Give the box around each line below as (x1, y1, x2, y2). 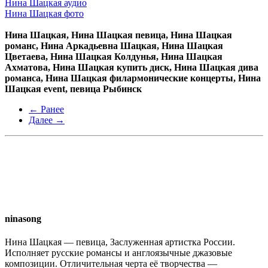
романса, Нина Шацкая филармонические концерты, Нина (5, 72, 261, 83)
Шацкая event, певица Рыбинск (5, 83, 142, 94)
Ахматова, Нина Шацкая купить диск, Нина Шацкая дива (5, 62, 258, 72)
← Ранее (29, 103, 64, 114)
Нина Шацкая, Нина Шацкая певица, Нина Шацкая (5, 29, 232, 40)
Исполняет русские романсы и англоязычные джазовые (5, 248, 232, 258)
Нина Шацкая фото (5, 8, 84, 19)
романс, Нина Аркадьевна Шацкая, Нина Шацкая (5, 40, 223, 51)
